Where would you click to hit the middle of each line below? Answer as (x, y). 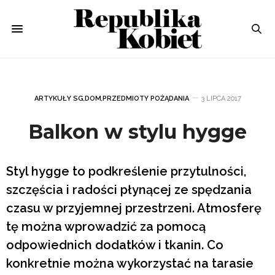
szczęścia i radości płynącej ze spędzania (129, 189)
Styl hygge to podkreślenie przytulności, (126, 171)
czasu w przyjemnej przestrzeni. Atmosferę (134, 208)
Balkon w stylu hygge (137, 131)
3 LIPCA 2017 (221, 98)
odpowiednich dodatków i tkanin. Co (115, 245)
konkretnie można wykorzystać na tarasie (130, 263)
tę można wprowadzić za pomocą (106, 226)
